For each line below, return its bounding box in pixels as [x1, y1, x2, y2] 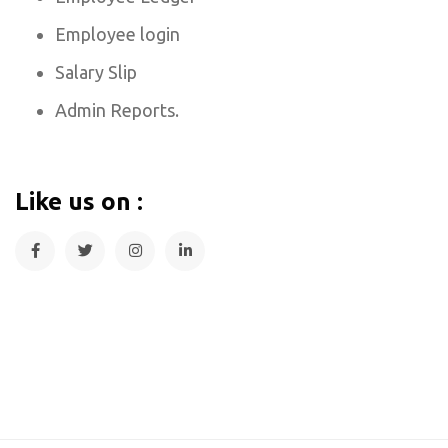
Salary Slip [55, 61, 137, 82]
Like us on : [15, 187, 143, 215]
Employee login [55, 23, 180, 44]
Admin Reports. [55, 99, 179, 120]
